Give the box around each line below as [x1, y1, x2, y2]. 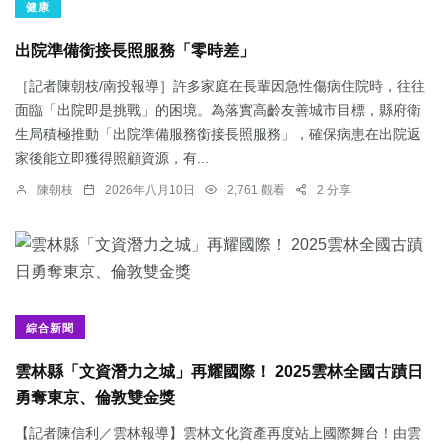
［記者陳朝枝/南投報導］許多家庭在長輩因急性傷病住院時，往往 [15, 78, 425, 95]
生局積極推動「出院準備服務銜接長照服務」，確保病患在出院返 [15, 126, 421, 143]
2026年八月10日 [105, 183, 195, 198]
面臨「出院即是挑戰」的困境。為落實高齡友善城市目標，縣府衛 [15, 102, 421, 119]
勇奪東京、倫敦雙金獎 [15, 389, 175, 407]
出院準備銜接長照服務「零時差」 [15, 42, 255, 60]
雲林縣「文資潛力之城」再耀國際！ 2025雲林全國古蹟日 [15, 363, 423, 381]
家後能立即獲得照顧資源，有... [15, 150, 209, 167]
